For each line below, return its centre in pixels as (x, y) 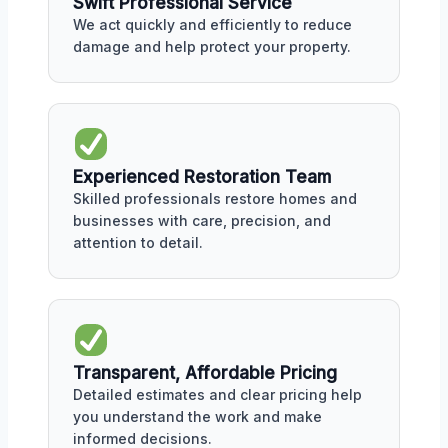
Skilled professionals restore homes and (215, 198)
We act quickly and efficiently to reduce (212, 25)
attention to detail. (138, 242)
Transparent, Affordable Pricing (205, 372)
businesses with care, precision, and (202, 220)
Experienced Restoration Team (202, 177)
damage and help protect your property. (212, 47)
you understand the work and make (197, 416)
